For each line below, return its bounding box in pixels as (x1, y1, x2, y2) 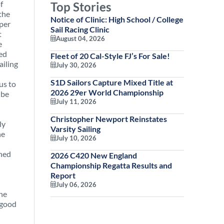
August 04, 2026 (56, 34, 105, 42)
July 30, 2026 (56, 61, 96, 69)
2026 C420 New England (50, 150, 137, 160)
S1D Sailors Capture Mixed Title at (50, 77, 173, 87)
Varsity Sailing (50, 124, 100, 133)
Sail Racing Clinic (50, 24, 109, 34)
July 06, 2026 (56, 180, 96, 188)
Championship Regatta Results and (50, 160, 172, 170)
